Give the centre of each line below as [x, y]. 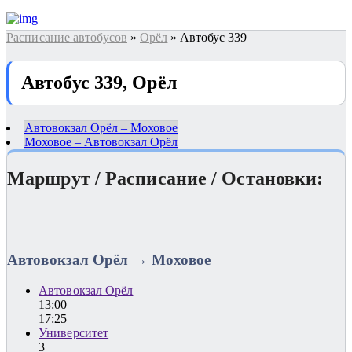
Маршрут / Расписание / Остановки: [165, 178]
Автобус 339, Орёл [99, 82]
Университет [74, 333]
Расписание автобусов [67, 37]
